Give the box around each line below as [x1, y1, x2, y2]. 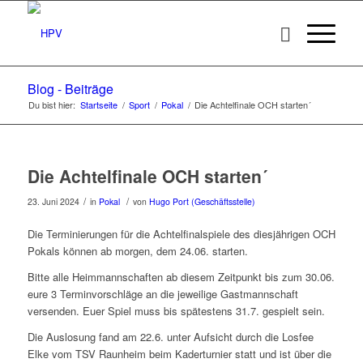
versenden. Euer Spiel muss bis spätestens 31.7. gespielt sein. [27, 303, 325, 319]
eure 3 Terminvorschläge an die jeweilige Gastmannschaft [27, 286, 298, 302]
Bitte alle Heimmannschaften [27, 269, 163, 285]
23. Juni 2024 [27, 195, 79, 207]
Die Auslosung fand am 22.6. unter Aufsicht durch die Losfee [27, 329, 314, 345]
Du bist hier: [28, 98, 75, 111]
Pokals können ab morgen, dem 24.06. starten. [27, 243, 248, 259]
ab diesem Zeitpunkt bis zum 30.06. [162, 269, 335, 285]
